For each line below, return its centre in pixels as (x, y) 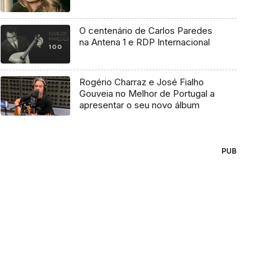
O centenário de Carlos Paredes (145, 30)
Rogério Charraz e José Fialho (141, 82)
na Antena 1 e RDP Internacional (144, 42)
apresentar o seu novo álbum (139, 105)
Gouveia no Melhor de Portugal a (147, 94)
